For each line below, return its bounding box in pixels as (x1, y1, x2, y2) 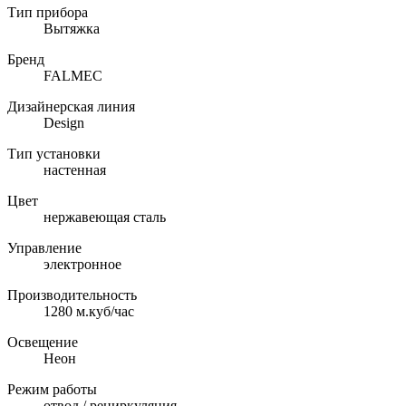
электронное (43, 256, 121, 273)
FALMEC (43, 68, 102, 84)
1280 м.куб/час (43, 304, 134, 320)
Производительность (7, 287, 137, 304)
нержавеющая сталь (43, 209, 166, 226)
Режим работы (7, 382, 97, 398)
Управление (7, 240, 82, 256)
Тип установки (7, 146, 101, 162)
